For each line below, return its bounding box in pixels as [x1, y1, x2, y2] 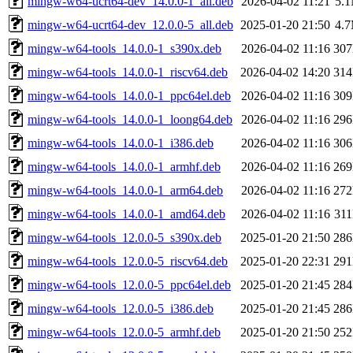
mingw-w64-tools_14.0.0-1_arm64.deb [28, 183, 223, 197]
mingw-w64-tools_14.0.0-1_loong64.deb [28, 112, 232, 126]
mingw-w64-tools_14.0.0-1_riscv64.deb [28, 65, 228, 79]
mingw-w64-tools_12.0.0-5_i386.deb [28, 301, 214, 315]
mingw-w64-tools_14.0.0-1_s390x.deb [28, 41, 221, 55]
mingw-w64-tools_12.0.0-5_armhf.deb [28, 325, 221, 339]
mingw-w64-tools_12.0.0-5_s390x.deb [28, 230, 221, 244]
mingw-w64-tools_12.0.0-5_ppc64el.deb [28, 277, 231, 292]
